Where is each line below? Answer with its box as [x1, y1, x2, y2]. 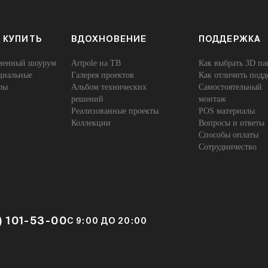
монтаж [198, 95, 226, 103]
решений [71, 95, 103, 103]
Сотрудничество [198, 142, 257, 151]
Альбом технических [71, 83, 147, 92]
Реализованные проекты [71, 106, 159, 115]
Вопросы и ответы [198, 118, 264, 127]
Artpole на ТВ [71, 59, 121, 68]
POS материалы [198, 106, 255, 115]
